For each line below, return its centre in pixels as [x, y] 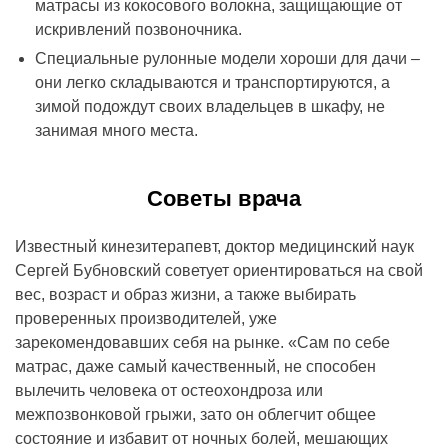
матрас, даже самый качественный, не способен [195, 367]
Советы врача [224, 199]
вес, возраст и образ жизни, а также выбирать [185, 295]
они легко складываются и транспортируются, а [212, 83]
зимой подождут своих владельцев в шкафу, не [210, 107]
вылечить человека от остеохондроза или [169, 391]
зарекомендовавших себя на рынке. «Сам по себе [202, 343]
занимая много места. [116, 131]
